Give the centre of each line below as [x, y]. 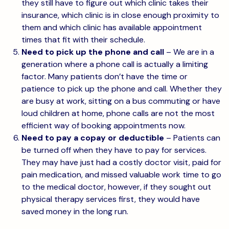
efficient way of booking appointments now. [104, 125]
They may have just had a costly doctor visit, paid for [121, 162]
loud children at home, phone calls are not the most [118, 113]
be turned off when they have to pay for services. [114, 150]
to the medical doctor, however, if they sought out [116, 187]
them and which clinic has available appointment [112, 27]
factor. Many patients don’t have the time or [105, 76]
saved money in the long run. [75, 211]
